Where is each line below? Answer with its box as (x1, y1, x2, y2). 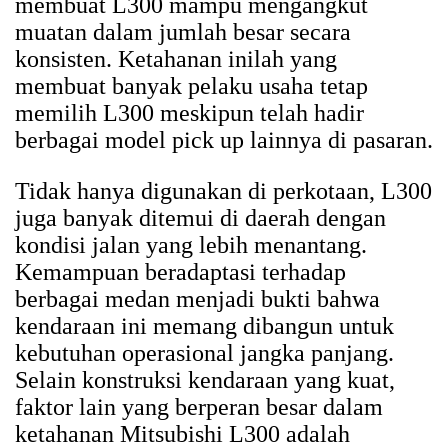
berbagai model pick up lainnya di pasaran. (15, 127, 433, 154)
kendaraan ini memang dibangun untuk (15, 313, 394, 340)
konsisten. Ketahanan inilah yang (15, 46, 337, 73)
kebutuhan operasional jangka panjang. (15, 340, 394, 367)
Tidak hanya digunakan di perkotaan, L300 (15, 178, 432, 205)
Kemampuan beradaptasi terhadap (15, 259, 346, 286)
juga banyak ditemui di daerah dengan (15, 205, 386, 232)
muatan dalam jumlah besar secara (15, 19, 351, 46)
